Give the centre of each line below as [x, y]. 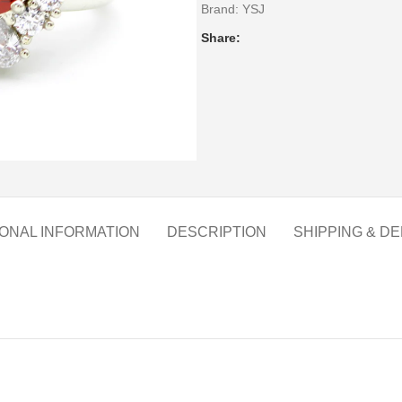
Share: [221, 38]
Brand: [222, 9]
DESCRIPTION [216, 232]
